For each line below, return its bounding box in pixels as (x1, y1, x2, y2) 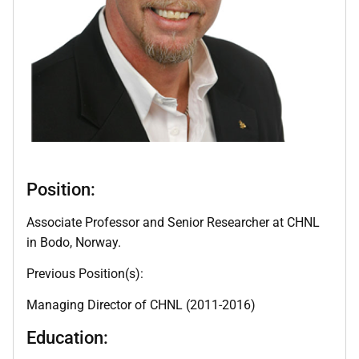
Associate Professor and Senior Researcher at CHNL (26, 214, 320, 230)
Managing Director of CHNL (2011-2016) (26, 297, 256, 313)
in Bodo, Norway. (26, 234, 121, 250)
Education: (26, 326, 108, 348)
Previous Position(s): (26, 265, 143, 281)
